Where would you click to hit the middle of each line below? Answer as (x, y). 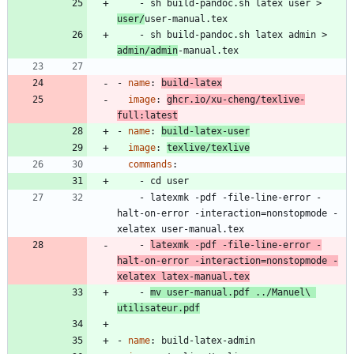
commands (150, 165)
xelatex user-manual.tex (181, 230)
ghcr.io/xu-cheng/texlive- (236, 100)
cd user (169, 181)
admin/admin (147, 51)
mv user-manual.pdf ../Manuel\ (230, 293)
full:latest (147, 116)
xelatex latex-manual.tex (183, 277)
